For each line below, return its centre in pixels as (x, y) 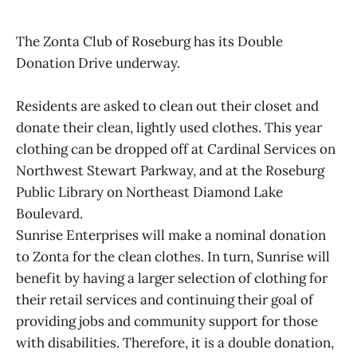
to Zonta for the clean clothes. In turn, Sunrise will (173, 257)
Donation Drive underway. (98, 63)
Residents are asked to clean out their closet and (167, 106)
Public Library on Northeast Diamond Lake (149, 192)
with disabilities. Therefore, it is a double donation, (175, 343)
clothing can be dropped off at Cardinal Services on (176, 149)
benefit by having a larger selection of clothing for (172, 279)
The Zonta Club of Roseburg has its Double (149, 41)
